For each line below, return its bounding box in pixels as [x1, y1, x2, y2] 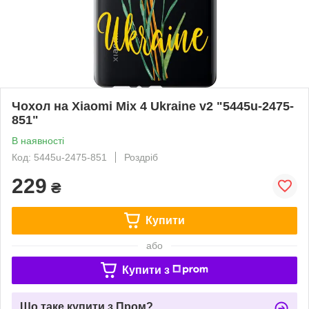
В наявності [12, 134, 64, 146]
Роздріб [124, 151, 158, 163]
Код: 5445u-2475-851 [12, 151, 107, 163]
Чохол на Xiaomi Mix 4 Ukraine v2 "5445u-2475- [12, 99, 294, 113]
